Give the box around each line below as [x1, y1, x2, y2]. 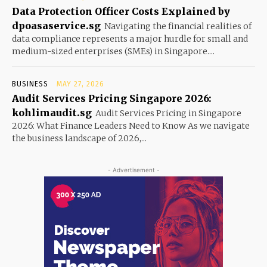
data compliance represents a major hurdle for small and [12, 33, 248, 44]
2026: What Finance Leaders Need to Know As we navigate [12, 120, 250, 131]
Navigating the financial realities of [104, 20, 252, 32]
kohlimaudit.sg [12, 106, 92, 119]
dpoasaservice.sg [12, 19, 101, 32]
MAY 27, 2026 [57, 79, 104, 88]
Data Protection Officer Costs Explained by [12, 5, 230, 17]
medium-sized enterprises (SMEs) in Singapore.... [12, 45, 215, 57]
